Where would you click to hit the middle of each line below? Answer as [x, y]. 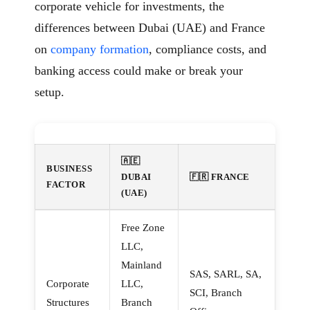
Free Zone [143, 228]
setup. [49, 92]
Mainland [142, 265]
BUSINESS [69, 169]
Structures [68, 303]
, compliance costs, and [208, 49]
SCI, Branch [216, 293]
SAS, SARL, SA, [226, 274]
